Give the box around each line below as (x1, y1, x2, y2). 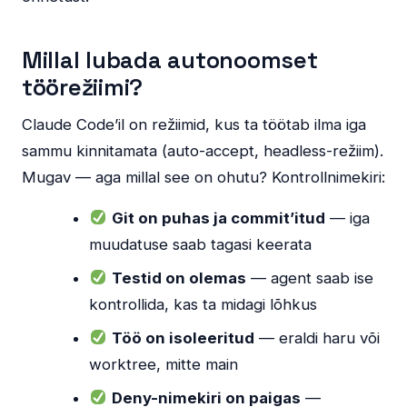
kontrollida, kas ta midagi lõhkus (89, 294, 318, 313)
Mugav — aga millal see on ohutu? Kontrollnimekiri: (22, 167, 385, 186)
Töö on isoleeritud (111, 328, 254, 347)
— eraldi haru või (253, 328, 380, 347)
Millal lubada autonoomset (22, 45, 318, 74)
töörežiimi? (22, 72, 144, 102)
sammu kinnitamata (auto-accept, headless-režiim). (22, 141, 383, 160)
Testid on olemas (111, 268, 246, 287)
